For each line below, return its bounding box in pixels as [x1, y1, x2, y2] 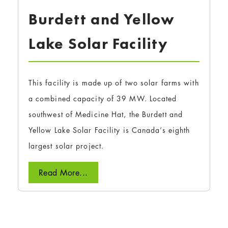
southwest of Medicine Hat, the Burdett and [28, 109, 183, 119]
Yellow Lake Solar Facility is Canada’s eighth [28, 125, 190, 135]
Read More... [38, 167, 88, 179]
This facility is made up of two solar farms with [28, 77, 199, 88]
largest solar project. [28, 140, 104, 151]
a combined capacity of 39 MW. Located [28, 93, 177, 103]
